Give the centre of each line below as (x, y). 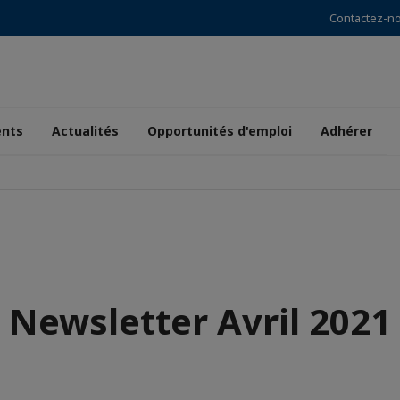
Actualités (85, 131)
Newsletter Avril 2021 (200, 321)
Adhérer (346, 131)
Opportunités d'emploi (220, 131)
